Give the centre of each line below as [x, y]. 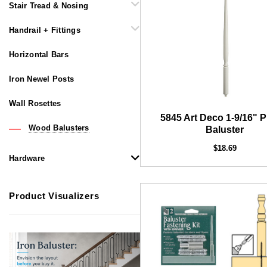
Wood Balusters [59, 128]
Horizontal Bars [39, 55]
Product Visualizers [54, 196]
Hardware [27, 158]
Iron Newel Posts [42, 79]
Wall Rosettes [35, 103]
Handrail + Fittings [45, 30]
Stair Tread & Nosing [49, 6]
